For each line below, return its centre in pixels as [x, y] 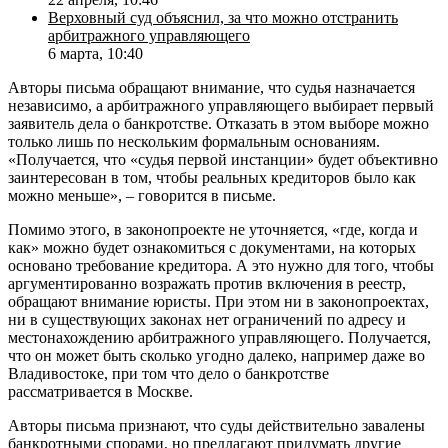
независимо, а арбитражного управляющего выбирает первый [221, 105]
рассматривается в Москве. [100, 391]
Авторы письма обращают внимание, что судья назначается [211, 87]
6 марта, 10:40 [95, 53]
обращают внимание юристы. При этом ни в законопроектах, [218, 301]
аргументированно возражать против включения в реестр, [207, 283]
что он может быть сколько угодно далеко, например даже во [216, 355]
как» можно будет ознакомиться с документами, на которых [212, 247]
